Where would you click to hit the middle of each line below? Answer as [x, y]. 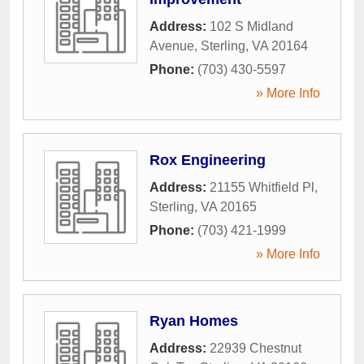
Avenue [172, 46]
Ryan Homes [194, 321]
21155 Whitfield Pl [262, 188]
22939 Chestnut [256, 349]
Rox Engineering [208, 160]
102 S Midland [251, 27]
